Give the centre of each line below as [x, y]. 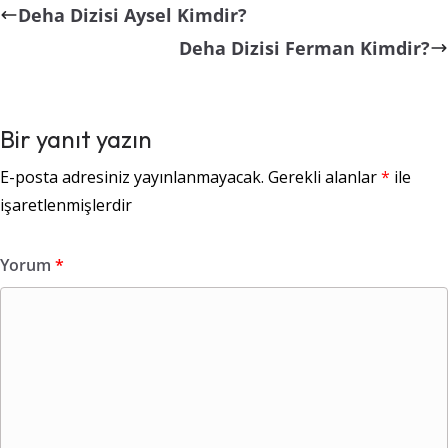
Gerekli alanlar [324, 177]
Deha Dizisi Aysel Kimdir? [132, 15]
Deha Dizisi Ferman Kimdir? [304, 48]
